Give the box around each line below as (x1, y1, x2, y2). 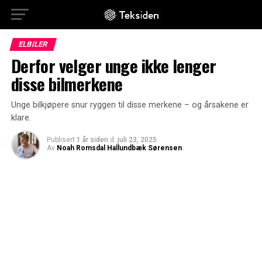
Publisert (46, 136, 75, 144)
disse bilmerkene (11, 71, 123, 96)
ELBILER (17, 40, 49, 49)
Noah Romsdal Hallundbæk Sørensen (56, 144, 182, 152)
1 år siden (76, 136, 108, 144)
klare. (11, 113, 31, 123)
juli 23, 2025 (117, 136, 157, 144)
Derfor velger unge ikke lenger (11, 53, 216, 78)
